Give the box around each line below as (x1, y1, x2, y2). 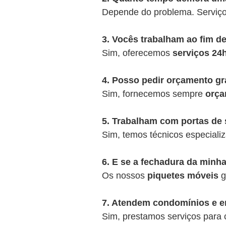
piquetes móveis (147, 171, 218, 181)
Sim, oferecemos (102, 48, 173, 58)
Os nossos (102, 171, 147, 181)
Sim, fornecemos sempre (102, 89, 205, 99)
